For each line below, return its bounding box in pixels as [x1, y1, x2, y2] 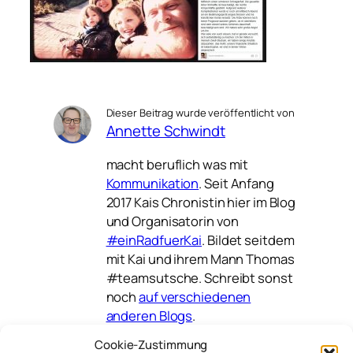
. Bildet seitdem [202, 230, 295, 249]
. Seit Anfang [199, 173, 274, 192]
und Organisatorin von [106, 211, 239, 230]
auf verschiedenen [139, 287, 251, 306]
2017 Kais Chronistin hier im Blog [106, 192, 296, 211]
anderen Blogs [106, 306, 193, 325]
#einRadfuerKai [106, 230, 203, 249]
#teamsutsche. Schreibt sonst [106, 268, 293, 287]
